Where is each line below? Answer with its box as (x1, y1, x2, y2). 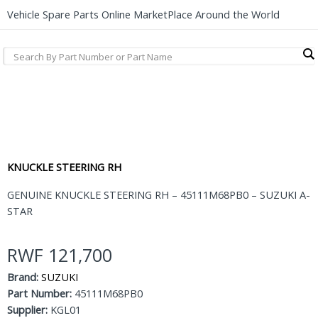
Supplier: (7, 303, 48, 317)
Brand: (7, 270, 38, 284)
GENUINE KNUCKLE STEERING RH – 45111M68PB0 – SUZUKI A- (7, 188, 310, 202)
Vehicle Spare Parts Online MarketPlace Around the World (7, 8, 280, 21)
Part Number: (7, 287, 72, 300)
